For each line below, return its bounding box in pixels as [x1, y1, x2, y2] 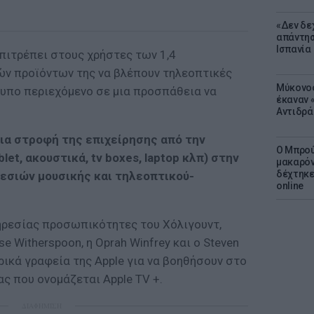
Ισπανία [276, 43, 311, 55]
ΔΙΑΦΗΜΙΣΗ [21, 301, 62, 310]
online [276, 180, 303, 191]
